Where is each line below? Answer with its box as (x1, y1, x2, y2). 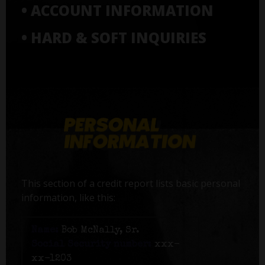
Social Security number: (31, 240, 151, 250)
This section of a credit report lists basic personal (21, 177, 240, 190)
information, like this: (21, 191, 115, 205)
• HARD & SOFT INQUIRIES (21, 27, 206, 47)
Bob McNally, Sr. (58, 226, 140, 236)
